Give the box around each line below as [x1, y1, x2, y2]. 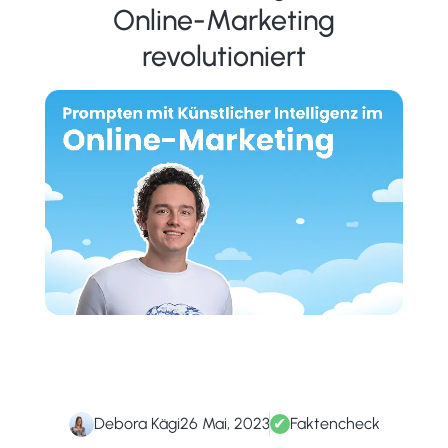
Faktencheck [289, 414, 380, 434]
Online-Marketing [113, 2, 335, 37]
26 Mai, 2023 [179, 414, 270, 434]
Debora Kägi [93, 414, 180, 434]
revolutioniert [142, 38, 306, 73]
